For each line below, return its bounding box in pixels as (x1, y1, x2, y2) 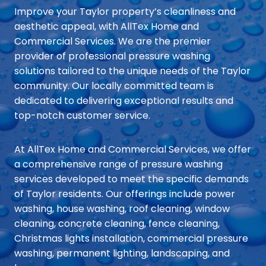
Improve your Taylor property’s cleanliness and (14, 5, 236, 19)
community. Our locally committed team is (14, 79, 214, 93)
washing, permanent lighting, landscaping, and (14, 246, 230, 261)
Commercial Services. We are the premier (14, 34, 211, 49)
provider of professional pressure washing (14, 49, 210, 64)
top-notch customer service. (14, 109, 150, 123)
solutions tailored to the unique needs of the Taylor (14, 64, 251, 78)
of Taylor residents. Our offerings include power (14, 187, 235, 201)
